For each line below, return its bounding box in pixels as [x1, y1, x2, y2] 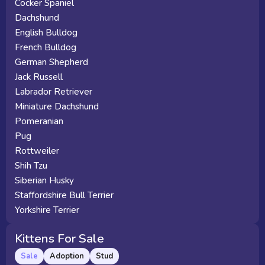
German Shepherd [15, 56, 88, 68]
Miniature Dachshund [15, 101, 99, 112]
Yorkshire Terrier [15, 204, 79, 216]
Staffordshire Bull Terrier [15, 189, 114, 201]
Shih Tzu [15, 160, 47, 172]
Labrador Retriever [15, 86, 92, 98]
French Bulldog [15, 41, 76, 53]
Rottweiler [15, 145, 59, 157]
